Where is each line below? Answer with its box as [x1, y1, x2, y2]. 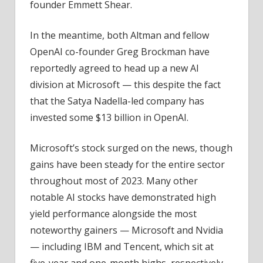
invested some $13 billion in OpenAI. [30, 110, 188, 124]
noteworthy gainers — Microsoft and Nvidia [30, 223, 223, 237]
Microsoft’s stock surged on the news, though [30, 141, 232, 154]
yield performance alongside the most [30, 207, 197, 220]
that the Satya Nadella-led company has [30, 94, 204, 107]
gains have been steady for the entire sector [30, 157, 225, 171]
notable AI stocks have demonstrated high [30, 190, 216, 204]
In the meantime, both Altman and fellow [30, 28, 209, 42]
